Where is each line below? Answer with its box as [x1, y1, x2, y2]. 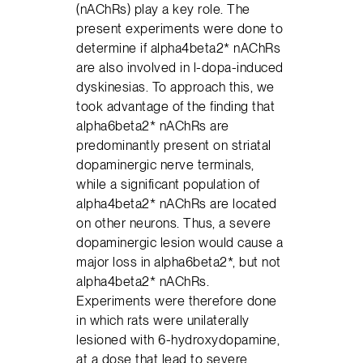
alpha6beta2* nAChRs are [76, 117, 229, 135]
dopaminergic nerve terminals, [76, 156, 254, 173]
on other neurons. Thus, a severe [76, 215, 271, 232]
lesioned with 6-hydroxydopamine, [76, 331, 280, 348]
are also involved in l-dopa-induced [76, 59, 284, 76]
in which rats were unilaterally [76, 312, 250, 329]
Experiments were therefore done [76, 293, 277, 310]
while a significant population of [76, 176, 260, 193]
